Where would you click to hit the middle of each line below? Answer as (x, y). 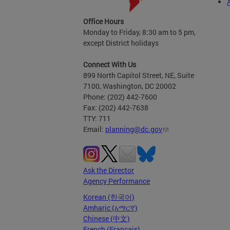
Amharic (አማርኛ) (110, 208)
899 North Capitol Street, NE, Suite (139, 75)
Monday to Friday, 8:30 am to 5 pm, (139, 32)
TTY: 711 (97, 118)
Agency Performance (117, 181)
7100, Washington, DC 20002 (130, 86)
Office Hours (103, 21)
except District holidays (121, 43)
